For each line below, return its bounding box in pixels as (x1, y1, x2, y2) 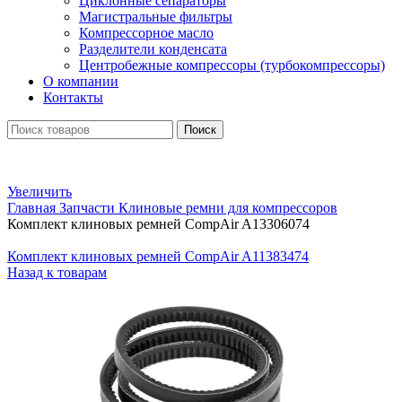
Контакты (43, 90, 103, 105)
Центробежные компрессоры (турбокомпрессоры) (79, 57, 385, 73)
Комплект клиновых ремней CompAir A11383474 (7, 249, 309, 264)
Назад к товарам (7, 265, 107, 280)
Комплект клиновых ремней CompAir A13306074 (7, 216, 310, 232)
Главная (7, 200, 59, 215)
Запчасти (59, 200, 118, 215)
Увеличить (7, 184, 72, 199)
